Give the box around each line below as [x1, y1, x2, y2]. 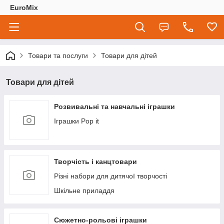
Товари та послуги [28, 51, 88, 59]
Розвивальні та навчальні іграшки [54, 102, 175, 110]
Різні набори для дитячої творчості [54, 172, 167, 180]
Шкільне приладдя [54, 186, 114, 194]
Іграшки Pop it [54, 117, 99, 125]
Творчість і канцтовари [54, 157, 137, 165]
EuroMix [10, 3, 38, 11]
